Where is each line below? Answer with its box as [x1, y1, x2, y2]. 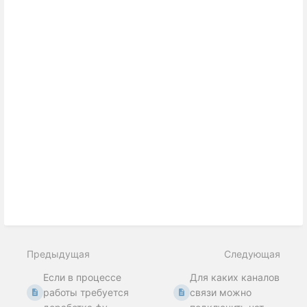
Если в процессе [43, 271, 122, 283]
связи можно [190, 286, 252, 298]
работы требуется [43, 286, 130, 298]
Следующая [224, 247, 280, 260]
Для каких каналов [190, 271, 280, 283]
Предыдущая [27, 247, 90, 260]
